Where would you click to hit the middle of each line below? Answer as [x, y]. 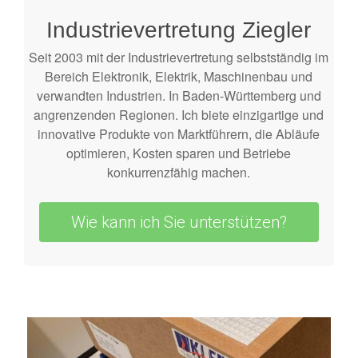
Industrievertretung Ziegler [179, 30]
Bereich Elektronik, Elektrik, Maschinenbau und [179, 76]
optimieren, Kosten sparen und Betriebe [179, 153]
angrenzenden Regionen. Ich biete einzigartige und [179, 114]
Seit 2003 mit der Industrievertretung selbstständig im [179, 57]
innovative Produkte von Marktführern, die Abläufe [179, 133]
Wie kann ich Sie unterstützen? [179, 222]
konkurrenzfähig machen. [179, 172]
